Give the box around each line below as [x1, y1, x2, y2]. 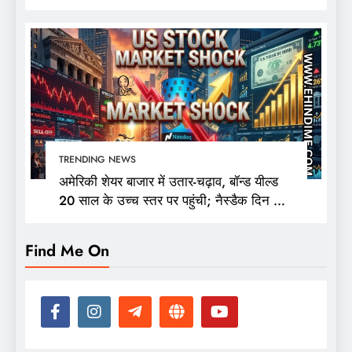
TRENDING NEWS [58, 152, 136, 167]
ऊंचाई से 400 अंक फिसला [58, 209, 189, 229]
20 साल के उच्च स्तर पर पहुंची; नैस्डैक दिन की [58, 190, 287, 210]
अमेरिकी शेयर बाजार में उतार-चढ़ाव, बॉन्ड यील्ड [58, 171, 278, 191]
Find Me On [25, 238, 109, 262]
